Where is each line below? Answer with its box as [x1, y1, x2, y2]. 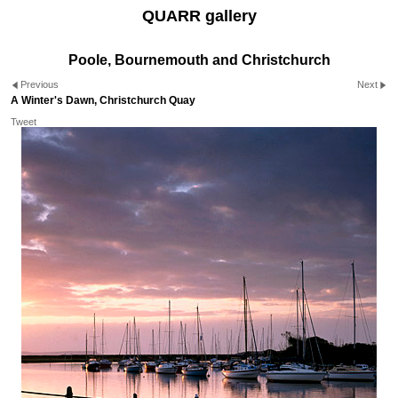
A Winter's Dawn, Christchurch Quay [11, 93, 195, 107]
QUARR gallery [141, 7, 257, 25]
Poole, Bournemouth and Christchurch [68, 52, 330, 68]
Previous [20, 79, 60, 91]
